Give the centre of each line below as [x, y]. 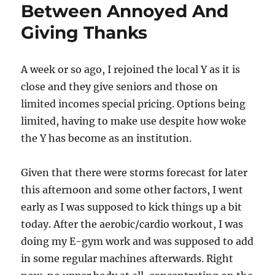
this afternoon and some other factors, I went [132, 190]
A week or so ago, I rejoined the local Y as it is [131, 70]
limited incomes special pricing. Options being [134, 104]
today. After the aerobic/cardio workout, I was [132, 224]
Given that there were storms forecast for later [134, 173]
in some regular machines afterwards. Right [127, 259]
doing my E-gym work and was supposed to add [137, 242]
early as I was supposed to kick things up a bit [132, 207]
